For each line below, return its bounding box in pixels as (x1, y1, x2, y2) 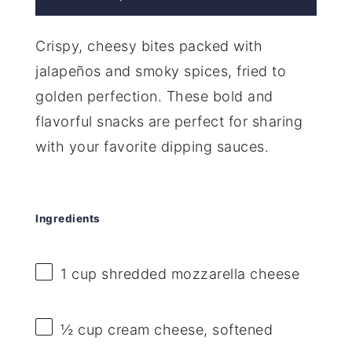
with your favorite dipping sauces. (35, 137, 269, 155)
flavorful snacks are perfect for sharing (35, 112, 303, 130)
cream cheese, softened (103, 321, 273, 338)
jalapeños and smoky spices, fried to (35, 62, 287, 79)
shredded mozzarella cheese (97, 266, 300, 283)
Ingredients (35, 212, 101, 225)
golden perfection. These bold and (35, 87, 273, 104)
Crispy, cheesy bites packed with (35, 37, 263, 54)
